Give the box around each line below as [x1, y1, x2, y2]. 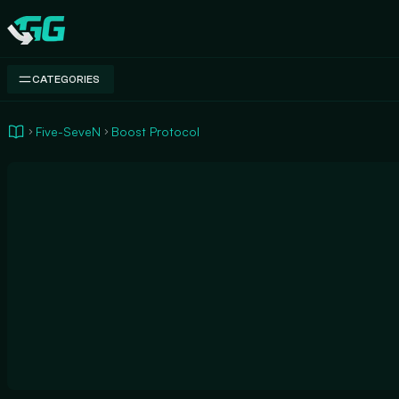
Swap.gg [6, 28, 61, 47]
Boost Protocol [111, 124, 199, 139]
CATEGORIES [32, 73, 100, 85]
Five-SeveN [36, 124, 101, 139]
